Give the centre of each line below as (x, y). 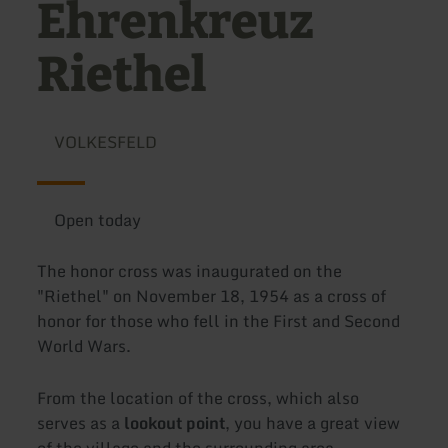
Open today (97, 220)
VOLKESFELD (105, 142)
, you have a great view (313, 422)
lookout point (175, 422)
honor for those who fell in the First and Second (219, 321)
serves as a (81, 422)
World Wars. (84, 346)
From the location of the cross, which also (198, 397)
